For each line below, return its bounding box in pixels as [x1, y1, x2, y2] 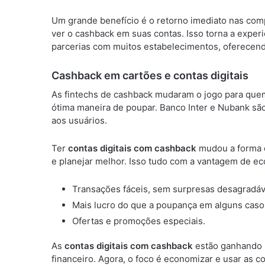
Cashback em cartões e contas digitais [51, 69, 248, 82]
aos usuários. [51, 114, 107, 126]
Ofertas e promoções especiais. [72, 215, 205, 227]
